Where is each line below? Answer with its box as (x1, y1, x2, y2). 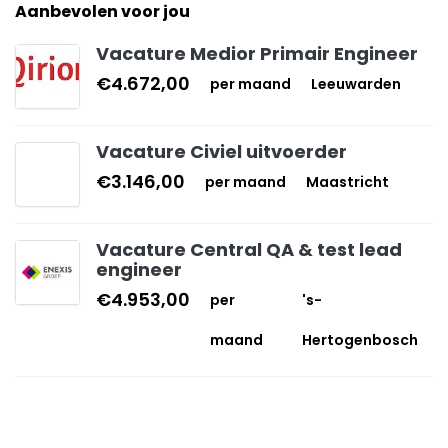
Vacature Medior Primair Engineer (96, 41, 418, 66)
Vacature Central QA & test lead (96, 237, 402, 262)
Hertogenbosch (302, 330, 419, 350)
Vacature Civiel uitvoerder (96, 139, 347, 164)
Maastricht (306, 172, 389, 192)
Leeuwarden (311, 74, 401, 94)
